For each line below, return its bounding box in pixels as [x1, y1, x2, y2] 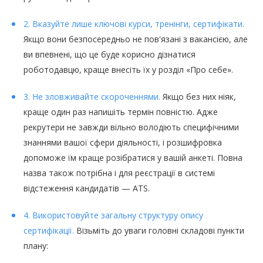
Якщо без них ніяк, [160, 91, 236, 103]
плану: [23, 240, 48, 252]
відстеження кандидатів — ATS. [23, 183, 150, 194]
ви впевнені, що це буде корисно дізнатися [23, 49, 195, 60]
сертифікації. [23, 225, 74, 237]
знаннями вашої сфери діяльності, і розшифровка [23, 137, 222, 149]
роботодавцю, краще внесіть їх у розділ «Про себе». [23, 64, 233, 76]
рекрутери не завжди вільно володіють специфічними [23, 122, 239, 133]
